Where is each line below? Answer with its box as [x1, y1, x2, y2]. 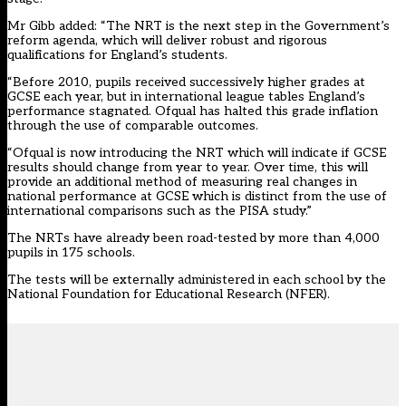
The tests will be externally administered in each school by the [7, 272, 386, 288]
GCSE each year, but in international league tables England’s [7, 89, 365, 105]
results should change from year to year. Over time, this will [7, 159, 368, 176]
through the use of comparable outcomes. [7, 118, 258, 134]
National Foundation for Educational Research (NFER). [7, 286, 330, 303]
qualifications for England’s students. [7, 47, 227, 63]
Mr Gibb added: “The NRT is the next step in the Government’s [7, 18, 390, 34]
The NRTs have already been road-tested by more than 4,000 [7, 230, 380, 246]
